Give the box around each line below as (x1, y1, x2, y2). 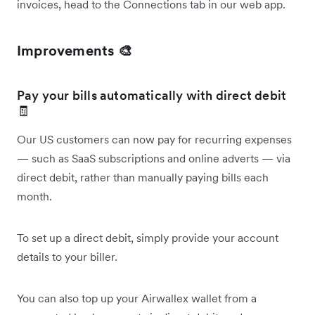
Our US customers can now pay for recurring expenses (17, 131, 292, 146)
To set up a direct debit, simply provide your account (17, 230, 278, 245)
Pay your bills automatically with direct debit (17, 86, 287, 103)
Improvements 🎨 (17, 41, 132, 60)
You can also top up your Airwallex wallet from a (17, 290, 257, 305)
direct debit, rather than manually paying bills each (17, 169, 269, 184)
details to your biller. (17, 249, 120, 264)
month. (17, 188, 55, 203)
